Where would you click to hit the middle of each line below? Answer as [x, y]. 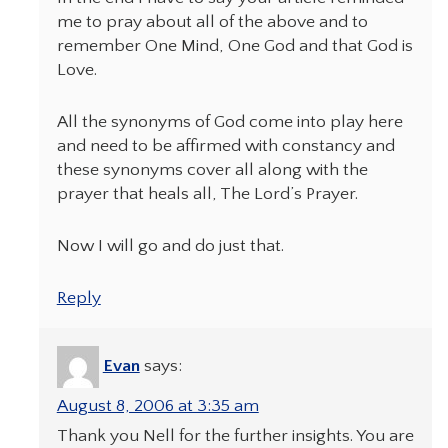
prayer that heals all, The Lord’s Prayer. [207, 194]
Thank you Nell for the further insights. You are [235, 435]
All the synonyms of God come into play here [229, 122]
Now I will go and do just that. [170, 246]
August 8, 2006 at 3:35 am [157, 405]
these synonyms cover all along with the [212, 170]
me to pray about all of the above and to [212, 21]
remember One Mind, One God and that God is [234, 45]
